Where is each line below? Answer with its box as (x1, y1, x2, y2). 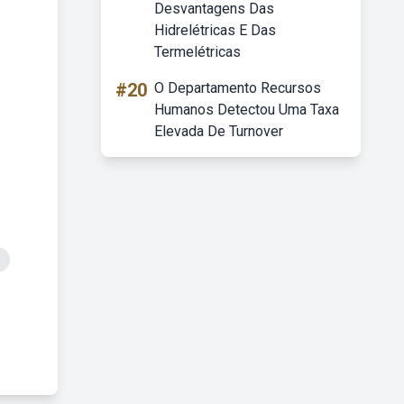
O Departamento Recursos (154, 79, 321, 96)
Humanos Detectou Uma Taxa (154, 101, 339, 118)
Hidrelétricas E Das (154, 22, 276, 39)
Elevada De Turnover (154, 123, 283, 140)
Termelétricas (154, 43, 241, 60)
